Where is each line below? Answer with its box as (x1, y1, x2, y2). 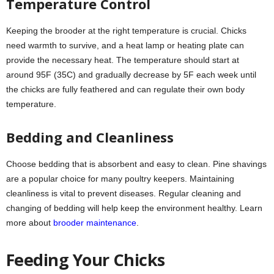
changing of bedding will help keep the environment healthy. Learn (6, 203, 262, 213)
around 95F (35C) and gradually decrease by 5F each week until (6, 70, 256, 80)
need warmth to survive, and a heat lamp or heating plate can (6, 40, 244, 51)
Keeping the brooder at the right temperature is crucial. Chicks (6, 26, 246, 36)
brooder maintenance (53, 218, 136, 228)
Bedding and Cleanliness (6, 128, 174, 147)
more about (6, 218, 53, 228)
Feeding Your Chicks (6, 248, 165, 272)
